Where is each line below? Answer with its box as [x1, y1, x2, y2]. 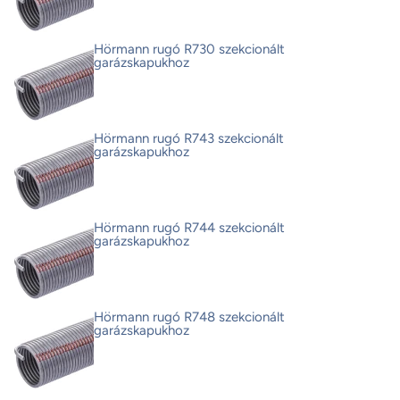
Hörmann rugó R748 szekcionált [94, 309, 285, 326]
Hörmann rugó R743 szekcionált [94, 130, 284, 147]
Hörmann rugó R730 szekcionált [94, 41, 285, 58]
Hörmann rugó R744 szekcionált [94, 220, 285, 237]
